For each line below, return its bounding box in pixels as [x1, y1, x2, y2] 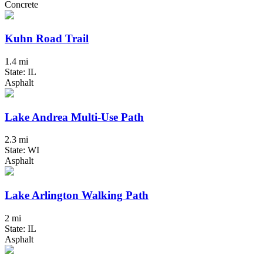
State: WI [5, 145, 39, 156]
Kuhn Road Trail [5, 32, 89, 45]
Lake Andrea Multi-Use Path [5, 110, 144, 123]
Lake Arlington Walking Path [5, 189, 149, 202]
